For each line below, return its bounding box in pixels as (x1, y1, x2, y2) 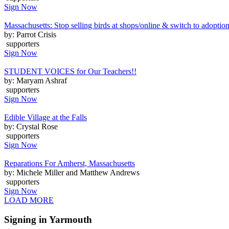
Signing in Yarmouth (4, 214, 92, 225)
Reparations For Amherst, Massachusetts (4, 158, 135, 168)
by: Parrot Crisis (4, 30, 56, 39)
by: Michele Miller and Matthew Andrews (4, 168, 140, 177)
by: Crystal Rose (4, 122, 58, 131)
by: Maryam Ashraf (4, 76, 67, 85)
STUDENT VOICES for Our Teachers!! (4, 66, 136, 76)
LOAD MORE (4, 195, 54, 204)
